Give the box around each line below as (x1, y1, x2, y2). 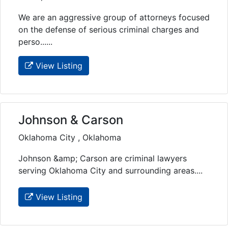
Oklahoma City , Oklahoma (18, 132, 121, 143)
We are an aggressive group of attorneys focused (18, 12, 210, 23)
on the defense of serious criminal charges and (18, 24, 199, 35)
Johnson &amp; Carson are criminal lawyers (18, 153, 187, 164)
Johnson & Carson (18, 112, 123, 128)
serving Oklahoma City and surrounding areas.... (18, 165, 203, 176)
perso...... (18, 37, 52, 47)
